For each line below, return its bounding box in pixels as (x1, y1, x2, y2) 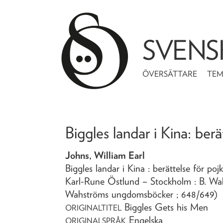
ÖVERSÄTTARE (142, 69, 198, 79)
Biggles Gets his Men (124, 201, 209, 213)
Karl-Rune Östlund (65, 175, 140, 187)
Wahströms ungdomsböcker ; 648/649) (65, 188, 218, 200)
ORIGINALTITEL (65, 203, 122, 213)
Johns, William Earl (65, 149, 145, 161)
